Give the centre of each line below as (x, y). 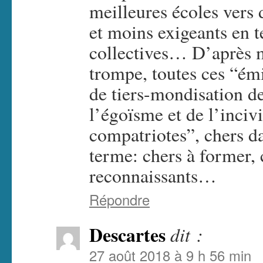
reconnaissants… (153, 176)
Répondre (119, 200)
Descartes (127, 235)
